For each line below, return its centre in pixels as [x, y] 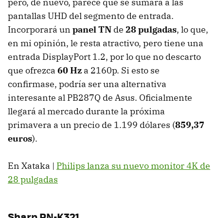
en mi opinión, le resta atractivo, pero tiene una [106, 43]
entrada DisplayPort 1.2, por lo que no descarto [104, 56]
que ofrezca [33, 70]
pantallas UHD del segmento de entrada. [91, 16]
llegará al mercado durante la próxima [86, 111]
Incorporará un [40, 29]
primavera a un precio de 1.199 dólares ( [91, 125]
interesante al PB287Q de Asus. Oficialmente [100, 97]
